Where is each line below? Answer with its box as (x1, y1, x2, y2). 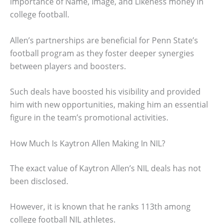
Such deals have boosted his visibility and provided (10, 86, 201, 98)
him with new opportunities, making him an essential (10, 99, 208, 111)
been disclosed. (10, 175, 68, 187)
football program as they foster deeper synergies (10, 47, 194, 59)
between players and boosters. (10, 60, 126, 72)
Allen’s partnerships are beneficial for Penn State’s (10, 34, 198, 46)
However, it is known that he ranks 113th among (10, 201, 191, 213)
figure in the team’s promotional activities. (10, 112, 168, 123)
